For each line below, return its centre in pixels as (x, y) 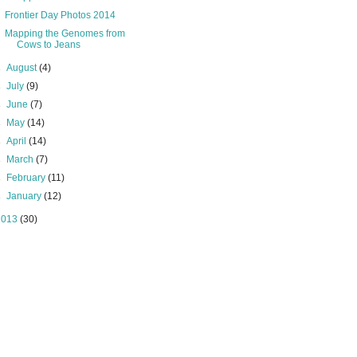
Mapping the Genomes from (65, 33)
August (23, 68)
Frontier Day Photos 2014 (60, 15)
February (27, 178)
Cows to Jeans (48, 45)
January (25, 196)
